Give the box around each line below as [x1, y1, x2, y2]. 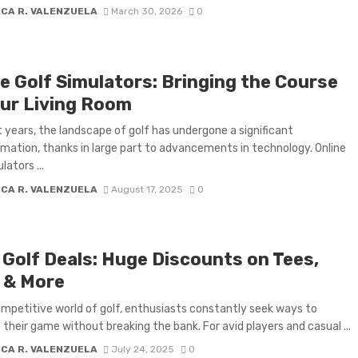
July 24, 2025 [111, 344, 175, 356]
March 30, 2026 [111, 6, 183, 18]
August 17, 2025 [111, 183, 184, 195]
